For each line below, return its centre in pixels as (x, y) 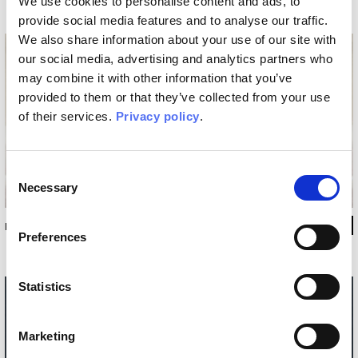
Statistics (45, 286)
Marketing (47, 336)
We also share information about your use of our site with (177, 39)
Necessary (48, 187)
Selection (30, 190)
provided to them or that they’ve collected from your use (174, 97)
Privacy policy (157, 116)
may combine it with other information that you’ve (155, 78)
